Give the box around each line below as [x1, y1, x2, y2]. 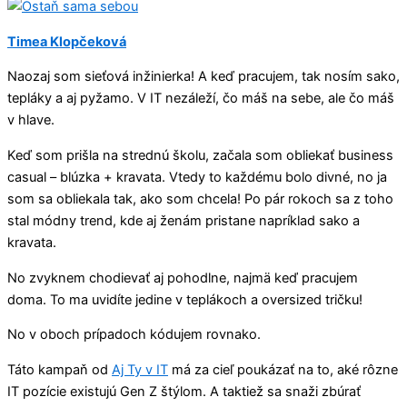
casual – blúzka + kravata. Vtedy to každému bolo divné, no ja [7, 169, 387, 186]
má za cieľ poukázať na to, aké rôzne [168, 361, 398, 378]
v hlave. [7, 112, 55, 129]
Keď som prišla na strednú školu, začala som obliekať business [7, 147, 393, 164]
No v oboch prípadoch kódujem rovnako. [7, 326, 261, 343]
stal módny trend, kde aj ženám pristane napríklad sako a [7, 213, 360, 230]
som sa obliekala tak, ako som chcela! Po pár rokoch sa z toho [7, 191, 393, 208]
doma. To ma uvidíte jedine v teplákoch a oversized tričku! [7, 291, 362, 308]
